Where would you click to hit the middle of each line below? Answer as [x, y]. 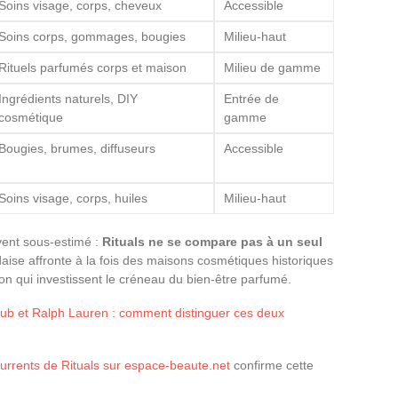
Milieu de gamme [272, 67]
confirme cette [272, 365]
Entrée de [251, 98]
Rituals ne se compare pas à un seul [212, 241]
